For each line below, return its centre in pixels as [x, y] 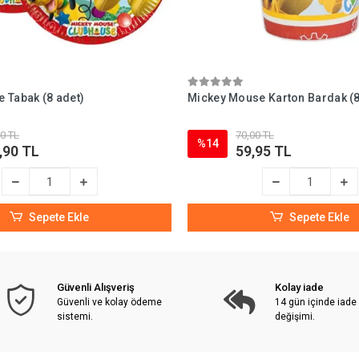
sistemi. [75, 317]
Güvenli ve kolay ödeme [110, 302]
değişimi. [294, 317]
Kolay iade [299, 287]
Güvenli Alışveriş [96, 287]
